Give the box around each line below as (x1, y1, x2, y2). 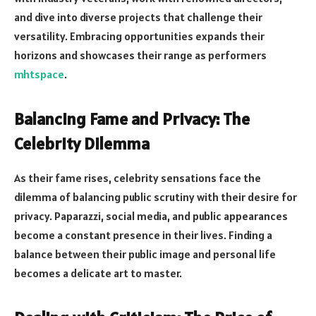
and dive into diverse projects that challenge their (14, 9, 262, 24)
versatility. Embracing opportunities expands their (14, 28, 265, 43)
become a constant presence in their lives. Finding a (14, 227, 272, 242)
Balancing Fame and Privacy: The (14, 107, 250, 130)
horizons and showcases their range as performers (14, 47, 267, 62)
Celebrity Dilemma (14, 132, 150, 154)
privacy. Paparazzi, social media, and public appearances (14, 208, 288, 223)
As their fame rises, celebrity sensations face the (14, 170, 261, 185)
